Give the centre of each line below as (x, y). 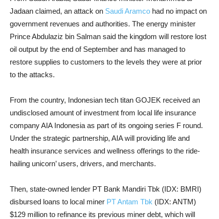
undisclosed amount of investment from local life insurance (103, 113)
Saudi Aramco (128, 11)
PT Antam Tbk (130, 202)
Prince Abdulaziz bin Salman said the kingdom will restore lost (108, 36)
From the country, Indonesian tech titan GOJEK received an (105, 100)
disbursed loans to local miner (58, 202)
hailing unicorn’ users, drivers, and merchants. (83, 164)
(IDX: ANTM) (174, 202)
